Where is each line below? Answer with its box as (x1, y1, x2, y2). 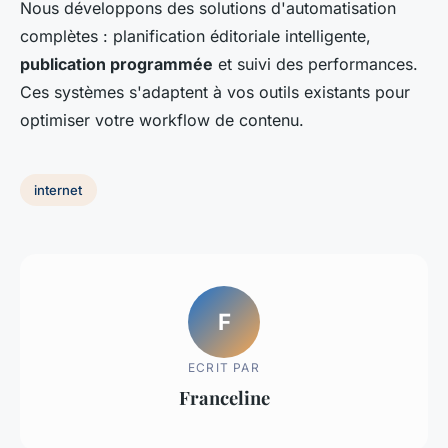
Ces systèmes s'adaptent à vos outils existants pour (20, 82, 410, 103)
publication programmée (20, 54, 213, 75)
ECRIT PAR (188, 359, 260, 375)
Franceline (178, 384, 270, 410)
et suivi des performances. (213, 54, 418, 75)
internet (34, 181, 83, 198)
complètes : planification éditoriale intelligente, (20, 26, 371, 47)
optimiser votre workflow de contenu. (20, 110, 304, 131)
